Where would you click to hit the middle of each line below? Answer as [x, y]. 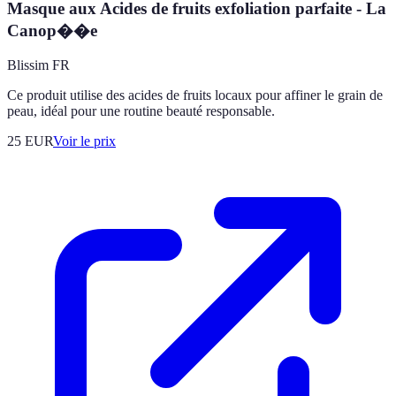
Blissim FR [38, 65]
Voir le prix [84, 141]
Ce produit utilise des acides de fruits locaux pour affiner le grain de [195, 95]
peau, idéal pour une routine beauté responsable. [141, 110]
